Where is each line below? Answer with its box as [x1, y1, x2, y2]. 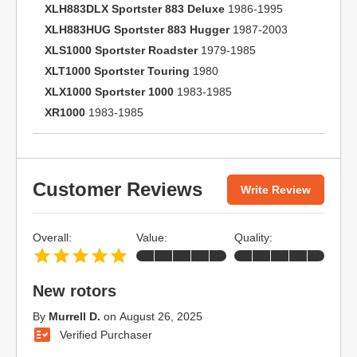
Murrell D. [49, 310, 100, 323]
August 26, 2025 [120, 310, 202, 323]
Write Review [241, 182, 311, 196]
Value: [136, 231, 167, 244]
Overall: [33, 231, 72, 244]
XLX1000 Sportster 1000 [45, 85, 174, 98]
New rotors [33, 282, 116, 300]
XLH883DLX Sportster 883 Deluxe [45, 2, 225, 15]
